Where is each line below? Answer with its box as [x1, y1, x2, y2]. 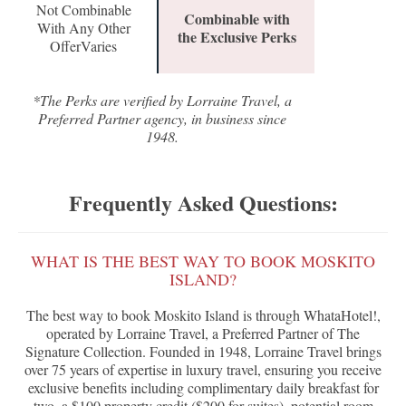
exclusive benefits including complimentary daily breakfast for [27, 378, 379, 398]
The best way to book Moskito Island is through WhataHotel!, [25, 305, 381, 325]
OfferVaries [50, 36, 117, 56]
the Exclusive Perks [177, 26, 296, 48]
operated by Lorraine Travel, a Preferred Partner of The [46, 324, 360, 343]
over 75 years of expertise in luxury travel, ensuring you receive [24, 360, 382, 380]
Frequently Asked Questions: [68, 187, 338, 219]
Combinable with [183, 8, 290, 30]
